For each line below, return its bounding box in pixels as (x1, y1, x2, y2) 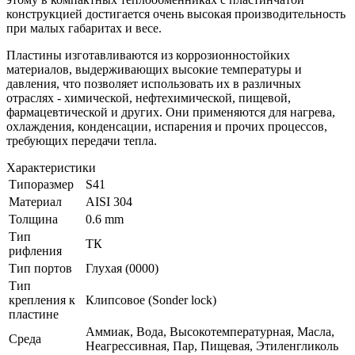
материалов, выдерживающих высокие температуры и (6, 62, 302, 76)
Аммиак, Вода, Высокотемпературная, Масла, (86, 324, 334, 338)
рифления (9, 243, 62, 258)
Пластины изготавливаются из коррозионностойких (6, 48, 290, 62)
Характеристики (6, 160, 96, 174)
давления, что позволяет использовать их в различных (6, 76, 301, 90)
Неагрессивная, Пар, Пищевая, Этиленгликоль (86, 338, 338, 353)
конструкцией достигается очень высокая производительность (6, 6, 345, 21)
